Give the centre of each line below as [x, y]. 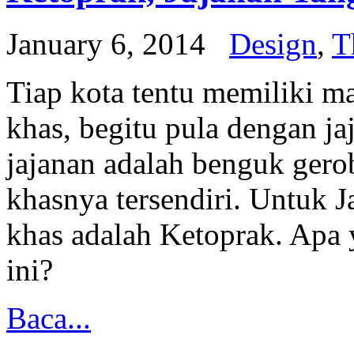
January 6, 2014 [106, 43]
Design [273, 43]
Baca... [49, 318]
